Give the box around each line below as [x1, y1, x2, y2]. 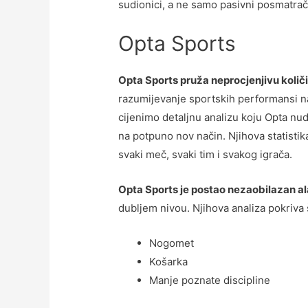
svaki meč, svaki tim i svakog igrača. [118, 148, 293, 162]
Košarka [149, 255, 188, 269]
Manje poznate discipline [149, 274, 271, 287]
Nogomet [149, 236, 195, 250]
